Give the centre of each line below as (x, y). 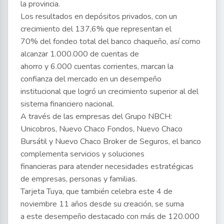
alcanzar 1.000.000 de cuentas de (80, 54)
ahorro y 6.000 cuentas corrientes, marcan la (97, 67)
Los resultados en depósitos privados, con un (99, 17)
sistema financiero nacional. (67, 104)
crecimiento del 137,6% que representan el (96, 29)
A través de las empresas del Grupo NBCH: (96, 117)
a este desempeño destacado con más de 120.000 (110, 217)
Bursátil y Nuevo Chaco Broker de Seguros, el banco (111, 142)
